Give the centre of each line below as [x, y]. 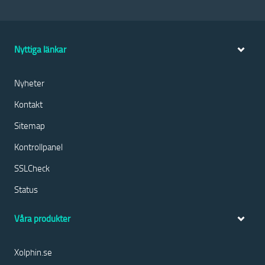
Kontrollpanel [38, 147]
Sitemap [30, 125]
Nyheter [29, 83]
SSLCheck [32, 168]
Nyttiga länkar [40, 49]
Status [26, 189]
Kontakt [28, 104]
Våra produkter [42, 219]
